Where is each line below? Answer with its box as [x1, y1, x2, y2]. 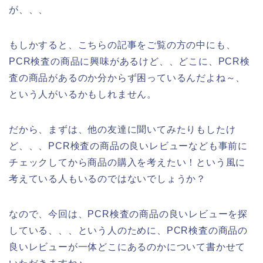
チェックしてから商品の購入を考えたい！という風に [9, 157, 246, 167]
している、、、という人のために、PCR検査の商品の [9, 225, 248, 235]
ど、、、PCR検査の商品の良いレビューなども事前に [9, 140, 248, 151]
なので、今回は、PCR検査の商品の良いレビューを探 [9, 208, 248, 219]
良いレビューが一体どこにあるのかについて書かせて [9, 241, 246, 252]
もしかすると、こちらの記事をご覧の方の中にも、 [9, 39, 236, 50]
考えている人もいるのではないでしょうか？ [9, 173, 206, 184]
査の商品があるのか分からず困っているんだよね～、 [9, 72, 246, 83]
